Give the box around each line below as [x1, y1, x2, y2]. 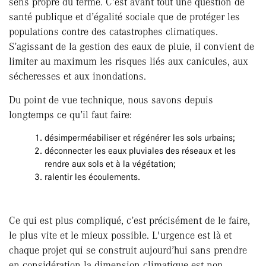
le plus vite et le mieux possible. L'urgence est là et [9, 229, 232, 242]
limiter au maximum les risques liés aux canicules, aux [9, 55, 248, 68]
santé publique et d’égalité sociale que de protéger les [9, 11, 240, 23]
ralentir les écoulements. [45, 172, 140, 183]
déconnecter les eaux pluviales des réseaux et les [45, 145, 236, 157]
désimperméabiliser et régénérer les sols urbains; [45, 132, 235, 144]
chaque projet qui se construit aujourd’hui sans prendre [9, 244, 247, 256]
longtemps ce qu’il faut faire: [9, 109, 132, 121]
